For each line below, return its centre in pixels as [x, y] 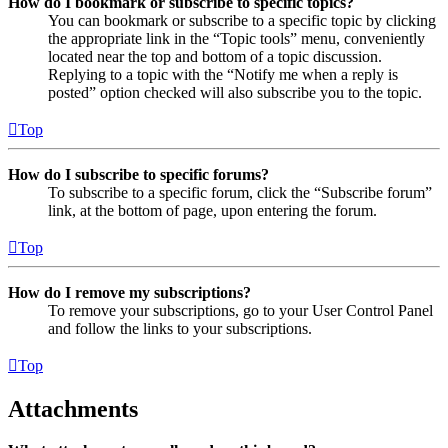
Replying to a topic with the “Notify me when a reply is [223, 74]
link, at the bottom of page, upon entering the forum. [212, 210]
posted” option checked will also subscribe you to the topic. [235, 92]
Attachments [73, 408]
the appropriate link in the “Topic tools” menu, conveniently [236, 38]
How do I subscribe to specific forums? [138, 174]
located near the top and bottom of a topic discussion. [215, 56]
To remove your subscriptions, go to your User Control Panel [240, 310]
